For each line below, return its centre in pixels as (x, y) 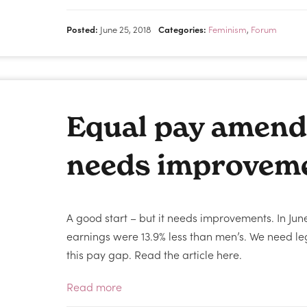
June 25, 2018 (125, 29)
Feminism (228, 29)
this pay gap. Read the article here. (155, 254)
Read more (95, 286)
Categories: (183, 29)
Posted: (83, 29)
